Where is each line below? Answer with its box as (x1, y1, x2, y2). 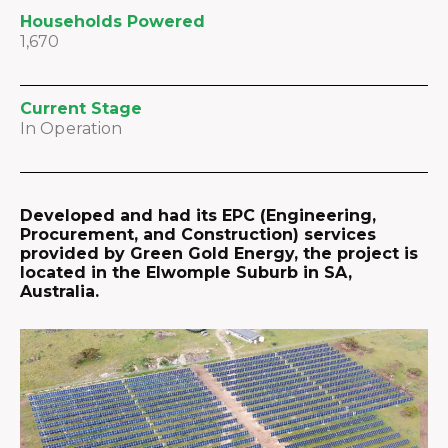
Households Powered (20, 12, 205, 31)
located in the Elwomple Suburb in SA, (20, 263, 352, 282)
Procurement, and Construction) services (20, 225, 376, 244)
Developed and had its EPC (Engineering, (20, 206, 376, 225)
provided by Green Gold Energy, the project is (20, 244, 418, 263)
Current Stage (20, 99, 142, 118)
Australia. (20, 282, 99, 301)
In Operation (20, 119, 123, 138)
